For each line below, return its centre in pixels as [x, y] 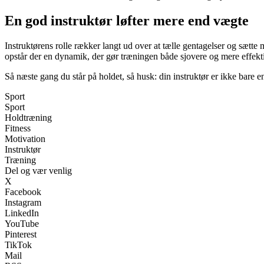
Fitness [18, 128]
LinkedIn [22, 213]
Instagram [23, 202]
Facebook [23, 192]
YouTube [22, 223]
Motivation [25, 138]
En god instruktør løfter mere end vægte [127, 20]
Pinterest [21, 234]
